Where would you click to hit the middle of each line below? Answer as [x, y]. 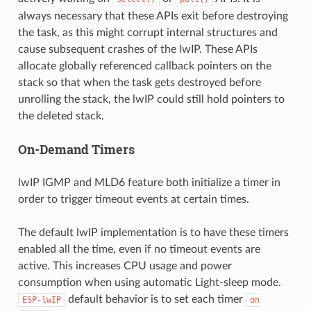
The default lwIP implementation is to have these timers [153, 232]
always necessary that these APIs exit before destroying [153, 16]
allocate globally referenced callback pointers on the [144, 66]
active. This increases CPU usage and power [125, 266]
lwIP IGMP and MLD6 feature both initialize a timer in [149, 182]
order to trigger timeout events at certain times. [133, 199]
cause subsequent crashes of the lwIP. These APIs [137, 49]
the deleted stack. [61, 116]
